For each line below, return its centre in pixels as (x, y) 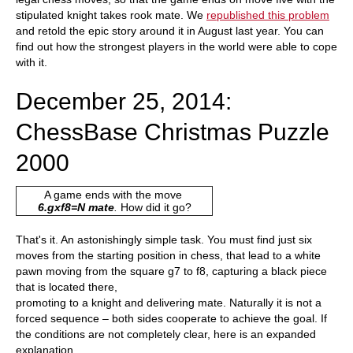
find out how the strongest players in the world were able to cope (176, 46)
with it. (32, 62)
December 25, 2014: (124, 101)
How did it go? (156, 207)
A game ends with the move (114, 194)
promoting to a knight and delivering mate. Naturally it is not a (169, 302)
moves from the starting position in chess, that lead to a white (168, 255)
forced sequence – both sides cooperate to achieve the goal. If (171, 318)
